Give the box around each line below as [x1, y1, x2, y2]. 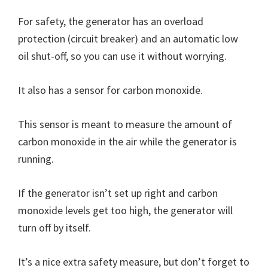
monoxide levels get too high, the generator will [18, 203, 233, 218]
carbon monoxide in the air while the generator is [18, 135, 237, 149]
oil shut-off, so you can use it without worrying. [18, 49, 227, 63]
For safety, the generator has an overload [18, 14, 203, 29]
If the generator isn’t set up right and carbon [18, 186, 218, 200]
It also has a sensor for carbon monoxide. [18, 83, 203, 98]
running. [18, 152, 54, 166]
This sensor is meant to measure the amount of [18, 117, 232, 132]
